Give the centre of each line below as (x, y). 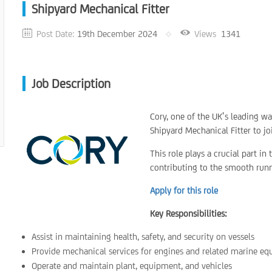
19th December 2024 (117, 34)
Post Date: (56, 34)
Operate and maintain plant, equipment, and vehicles (132, 266)
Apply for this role (184, 190)
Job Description (71, 83)
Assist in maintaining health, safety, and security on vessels (143, 236)
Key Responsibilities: (189, 213)
